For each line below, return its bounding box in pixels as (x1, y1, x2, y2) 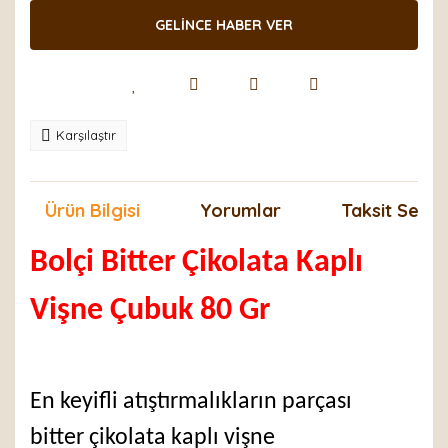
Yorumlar (200, 199, 281, 222)
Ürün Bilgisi (45, 199, 140, 222)
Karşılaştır (56, 127, 116, 143)
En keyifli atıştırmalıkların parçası (30, 390, 352, 415)
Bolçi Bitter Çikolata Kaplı (30, 247, 363, 279)
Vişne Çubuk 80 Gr (30, 295, 270, 327)
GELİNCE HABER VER (155, 15, 293, 34)
